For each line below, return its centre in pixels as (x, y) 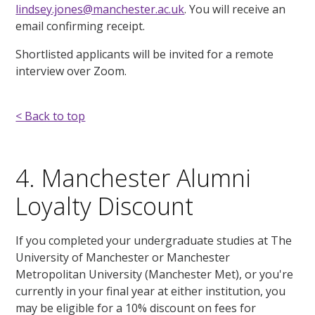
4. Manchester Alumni (134, 178)
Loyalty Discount (105, 206)
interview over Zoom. (71, 71)
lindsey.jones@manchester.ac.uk (100, 9)
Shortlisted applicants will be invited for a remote (145, 54)
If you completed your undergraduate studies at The (154, 241)
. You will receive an (235, 9)
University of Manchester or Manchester (123, 258)
